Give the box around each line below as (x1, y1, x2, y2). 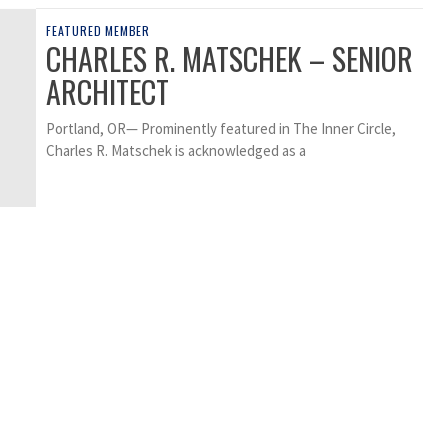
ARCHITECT (46, 69, 169, 115)
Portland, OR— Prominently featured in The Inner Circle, (46, 119, 396, 139)
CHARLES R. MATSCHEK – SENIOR (46, 36, 413, 82)
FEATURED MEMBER (46, 22, 150, 40)
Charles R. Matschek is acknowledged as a (46, 141, 306, 161)
